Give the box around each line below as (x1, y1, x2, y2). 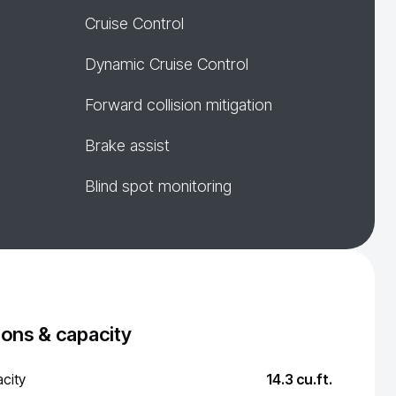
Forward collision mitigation (85, 95, 272, 114)
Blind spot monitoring (85, 177, 232, 195)
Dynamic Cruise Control (85, 55, 248, 73)
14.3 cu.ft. (266, 370, 332, 388)
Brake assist (85, 136, 170, 155)
